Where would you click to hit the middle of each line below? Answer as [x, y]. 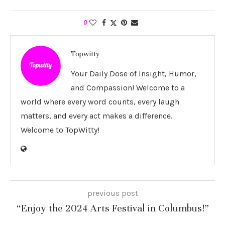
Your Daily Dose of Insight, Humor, [134, 74]
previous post [113, 193]
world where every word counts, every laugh [100, 102]
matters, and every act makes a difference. [96, 116]
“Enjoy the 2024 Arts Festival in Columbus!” [113, 208]
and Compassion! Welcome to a [128, 88]
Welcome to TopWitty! [60, 130]
